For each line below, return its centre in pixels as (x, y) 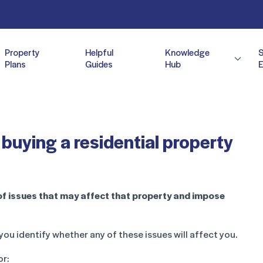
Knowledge (188, 52)
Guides (99, 64)
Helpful (99, 52)
